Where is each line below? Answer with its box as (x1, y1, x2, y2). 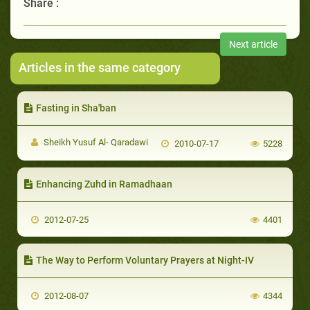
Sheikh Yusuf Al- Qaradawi (42, 136, 148, 147)
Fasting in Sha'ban (36, 102, 116, 113)
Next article (229, 38, 277, 50)
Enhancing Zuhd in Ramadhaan (36, 178, 172, 190)
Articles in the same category (19, 60, 181, 75)
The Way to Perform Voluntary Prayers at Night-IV (36, 254, 254, 266)
